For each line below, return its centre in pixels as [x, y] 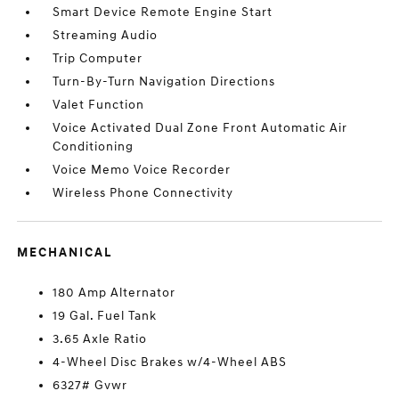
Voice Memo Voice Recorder [142, 170]
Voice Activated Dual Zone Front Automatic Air [200, 128]
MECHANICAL [65, 252]
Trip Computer [98, 58]
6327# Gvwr [90, 385]
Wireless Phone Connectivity [143, 193]
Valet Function [99, 105]
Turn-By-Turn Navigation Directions [164, 81]
